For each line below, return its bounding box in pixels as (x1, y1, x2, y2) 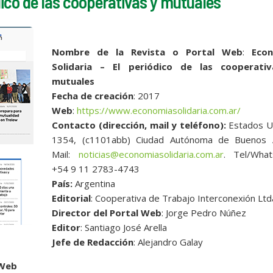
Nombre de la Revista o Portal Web (52, 45, 243, 58)
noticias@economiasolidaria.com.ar (78, 147, 224, 160)
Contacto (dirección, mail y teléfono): (52, 118, 229, 131)
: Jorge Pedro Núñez (161, 206, 247, 219)
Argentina (73, 177, 116, 190)
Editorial (52, 191, 91, 204)
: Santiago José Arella (80, 221, 168, 233)
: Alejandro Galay (133, 235, 204, 248)
